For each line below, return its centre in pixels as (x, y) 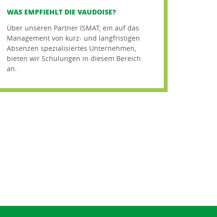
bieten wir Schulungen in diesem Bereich (74, 58)
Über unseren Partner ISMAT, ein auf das (73, 28)
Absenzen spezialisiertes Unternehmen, (72, 48)
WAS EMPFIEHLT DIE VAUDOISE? (62, 11)
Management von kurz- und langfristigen (74, 38)
